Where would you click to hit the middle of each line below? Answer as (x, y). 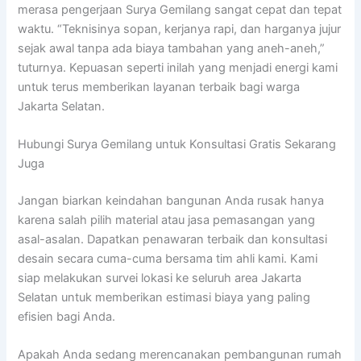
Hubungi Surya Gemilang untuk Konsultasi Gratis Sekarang (177, 144)
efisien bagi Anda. (67, 316)
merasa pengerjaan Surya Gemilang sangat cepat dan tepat (180, 9)
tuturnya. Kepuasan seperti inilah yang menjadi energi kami (178, 67)
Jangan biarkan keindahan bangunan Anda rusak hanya (171, 200)
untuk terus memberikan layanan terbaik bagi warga (159, 87)
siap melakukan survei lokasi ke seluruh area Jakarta (160, 278)
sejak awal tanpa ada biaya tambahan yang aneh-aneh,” (172, 48)
